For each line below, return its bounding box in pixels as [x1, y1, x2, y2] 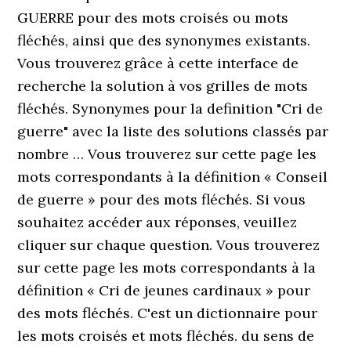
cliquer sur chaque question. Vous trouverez [17, 236, 320, 254]
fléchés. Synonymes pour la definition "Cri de [17, 100, 324, 118]
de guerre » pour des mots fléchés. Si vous [17, 190, 306, 208]
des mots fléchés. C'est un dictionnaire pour [17, 304, 318, 322]
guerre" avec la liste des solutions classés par [17, 122, 329, 140]
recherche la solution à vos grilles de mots [17, 77, 309, 95]
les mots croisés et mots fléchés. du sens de [17, 327, 315, 345]
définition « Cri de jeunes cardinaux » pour [17, 281, 311, 299]
